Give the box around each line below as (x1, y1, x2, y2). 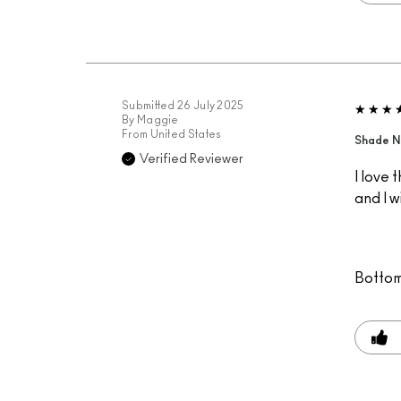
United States (149, 129, 222, 140)
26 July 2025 (177, 100, 244, 111)
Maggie (136, 115, 179, 125)
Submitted (122, 100, 177, 111)
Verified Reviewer (140, 153, 243, 166)
